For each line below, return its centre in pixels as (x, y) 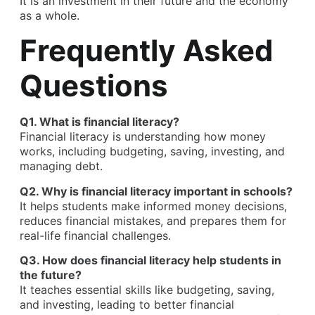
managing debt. (61, 166)
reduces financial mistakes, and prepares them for (153, 220)
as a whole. (50, 15)
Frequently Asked (147, 51)
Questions (94, 86)
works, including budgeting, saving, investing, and (152, 152)
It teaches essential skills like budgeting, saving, (147, 289)
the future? (51, 275)
